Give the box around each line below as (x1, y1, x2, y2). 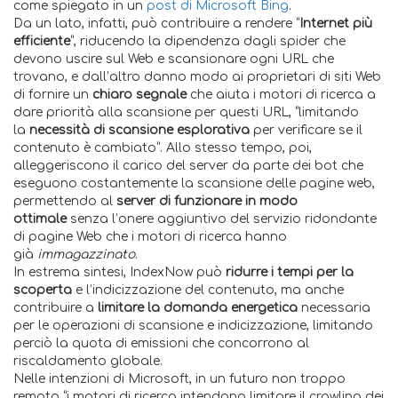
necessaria (298, 301, 370, 314)
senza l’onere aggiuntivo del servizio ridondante (67, 212, 377, 226)
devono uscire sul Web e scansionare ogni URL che (13, 52, 334, 66)
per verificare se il (250, 123, 362, 137)
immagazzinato (37, 248, 135, 261)
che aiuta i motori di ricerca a (187, 88, 376, 101)
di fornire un (13, 88, 92, 101)
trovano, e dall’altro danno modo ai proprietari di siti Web (13, 70, 381, 84)
